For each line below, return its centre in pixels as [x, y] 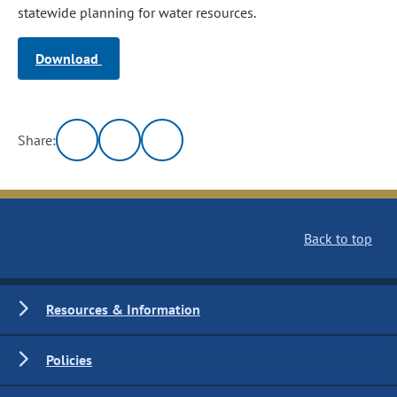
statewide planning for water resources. [138, 12]
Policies [69, 360]
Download [69, 58]
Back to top [338, 238]
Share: [37, 140]
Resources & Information [123, 309]
